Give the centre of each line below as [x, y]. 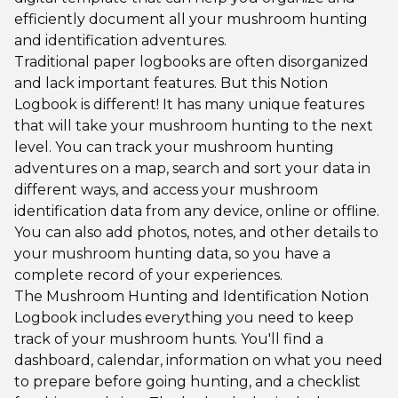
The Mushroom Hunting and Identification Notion [191, 296]
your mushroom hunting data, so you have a [172, 253]
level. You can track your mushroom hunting [174, 147]
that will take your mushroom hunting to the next [194, 125]
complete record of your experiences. [148, 275]
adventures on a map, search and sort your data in [192, 168]
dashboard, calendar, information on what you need [199, 360]
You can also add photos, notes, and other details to [196, 232]
